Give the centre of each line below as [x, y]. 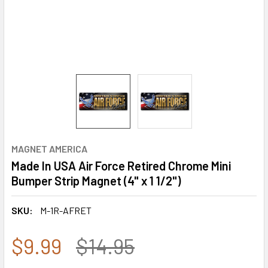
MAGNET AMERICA [49, 149]
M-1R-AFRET [66, 210]
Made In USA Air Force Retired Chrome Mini [121, 166]
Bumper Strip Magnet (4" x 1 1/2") [96, 181]
